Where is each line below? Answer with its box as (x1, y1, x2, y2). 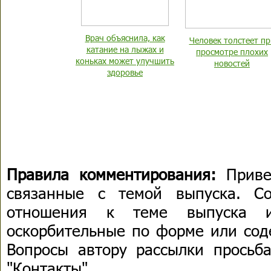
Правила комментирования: (7, 164, 216, 184)
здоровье (107, 67, 143, 78)
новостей (214, 57, 250, 69)
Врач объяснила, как (85, 32, 165, 44)
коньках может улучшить (76, 55, 174, 67)
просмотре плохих (196, 46, 268, 57)
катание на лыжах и (86, 44, 164, 55)
